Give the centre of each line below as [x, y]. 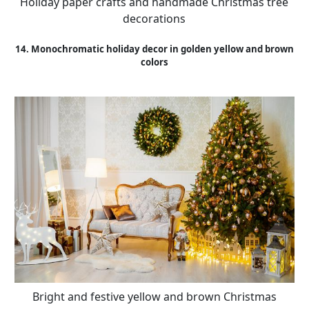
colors [154, 62]
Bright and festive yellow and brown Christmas [154, 297]
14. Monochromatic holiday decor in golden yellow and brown [154, 49]
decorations [154, 19]
